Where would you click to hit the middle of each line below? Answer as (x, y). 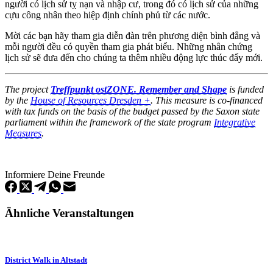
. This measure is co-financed (207, 100)
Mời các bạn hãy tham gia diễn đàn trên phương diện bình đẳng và (133, 35)
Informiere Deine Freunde (55, 174)
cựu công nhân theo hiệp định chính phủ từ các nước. (108, 15)
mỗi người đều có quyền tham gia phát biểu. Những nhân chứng (129, 46)
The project (28, 89)
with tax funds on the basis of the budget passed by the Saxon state (132, 111)
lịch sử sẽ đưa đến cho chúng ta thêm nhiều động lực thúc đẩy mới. (134, 57)
